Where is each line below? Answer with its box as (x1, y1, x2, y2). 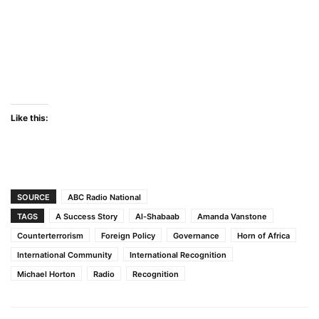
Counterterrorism (17, 230, 83, 241)
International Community (17, 249, 112, 260)
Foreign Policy (101, 230, 155, 241)
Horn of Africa (237, 230, 290, 241)
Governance (173, 230, 219, 241)
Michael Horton (17, 268, 75, 279)
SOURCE (17, 192, 50, 202)
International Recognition (130, 249, 226, 260)
